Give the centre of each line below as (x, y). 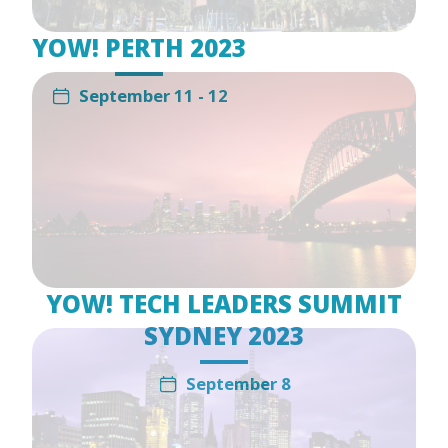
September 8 (238, 384)
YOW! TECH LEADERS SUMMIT (224, 304)
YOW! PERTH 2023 (139, 48)
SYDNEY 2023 (224, 336)
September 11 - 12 (153, 96)
